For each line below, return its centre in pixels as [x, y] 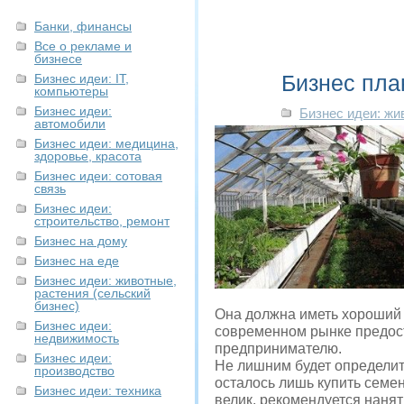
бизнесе [58, 59]
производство [74, 371]
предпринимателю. [278, 349]
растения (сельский [92, 293]
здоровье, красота [88, 156]
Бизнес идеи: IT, [82, 78]
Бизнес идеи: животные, [106, 280]
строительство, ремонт [102, 221]
